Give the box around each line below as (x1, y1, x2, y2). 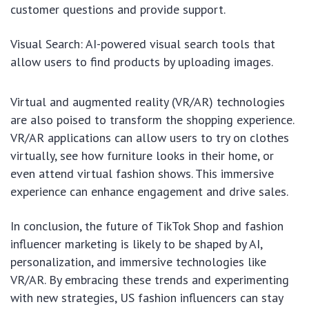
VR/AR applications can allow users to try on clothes (10, 130, 289, 146)
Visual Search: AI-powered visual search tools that (10, 36, 275, 52)
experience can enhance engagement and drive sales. (10, 183, 288, 200)
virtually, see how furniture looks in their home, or (10, 148, 274, 164)
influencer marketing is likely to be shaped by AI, (10, 236, 262, 252)
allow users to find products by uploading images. (10, 54, 273, 70)
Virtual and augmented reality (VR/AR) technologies (10, 94, 285, 110)
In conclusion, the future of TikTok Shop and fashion (10, 218, 283, 235)
